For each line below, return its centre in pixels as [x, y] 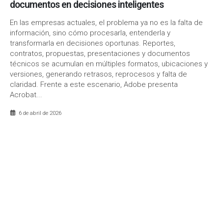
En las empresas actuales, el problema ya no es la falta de [106, 23]
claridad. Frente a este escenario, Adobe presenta [94, 85]
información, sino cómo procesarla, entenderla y [90, 33]
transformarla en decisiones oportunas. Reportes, [93, 43]
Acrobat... [26, 95]
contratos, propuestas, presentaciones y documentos [100, 54]
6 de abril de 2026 [40, 113]
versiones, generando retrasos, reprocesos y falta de [98, 74]
